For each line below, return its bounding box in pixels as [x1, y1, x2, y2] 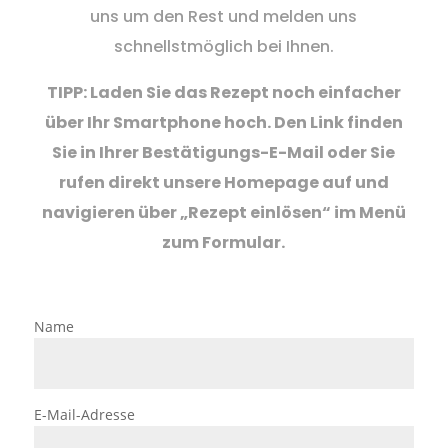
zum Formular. [162, 231, 286, 255]
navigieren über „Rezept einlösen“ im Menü [41, 201, 406, 225]
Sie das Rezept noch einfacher [142, 81, 401, 105]
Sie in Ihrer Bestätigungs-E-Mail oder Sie [52, 141, 396, 165]
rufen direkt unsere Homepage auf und [58, 171, 389, 195]
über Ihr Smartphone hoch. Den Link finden [44, 111, 403, 135]
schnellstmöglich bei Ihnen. [113, 35, 334, 59]
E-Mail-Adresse [33, 405, 135, 425]
